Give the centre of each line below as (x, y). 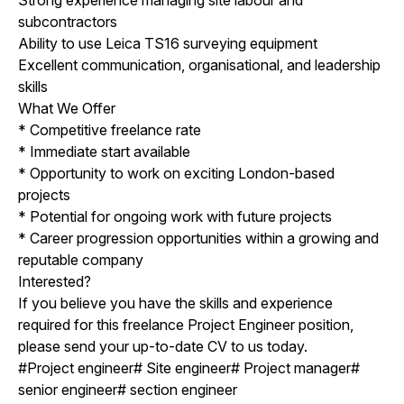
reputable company (81, 259)
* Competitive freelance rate (110, 129)
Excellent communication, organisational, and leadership (199, 64)
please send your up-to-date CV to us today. (163, 346)
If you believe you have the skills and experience (175, 303)
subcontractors (68, 21)
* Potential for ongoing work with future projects (175, 216)
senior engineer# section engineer (128, 389)
